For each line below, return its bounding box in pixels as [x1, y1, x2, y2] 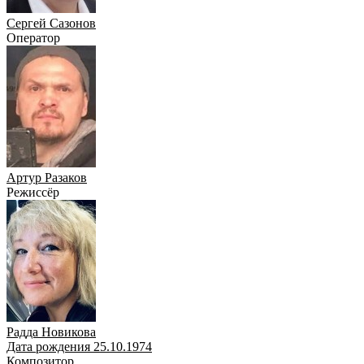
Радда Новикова [6, 324, 96, 339]
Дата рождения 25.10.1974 [6, 339, 152, 353]
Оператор [6, 30, 60, 45]
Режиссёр [6, 184, 59, 199]
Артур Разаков [6, 170, 87, 184]
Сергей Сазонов [6, 15, 96, 30]
